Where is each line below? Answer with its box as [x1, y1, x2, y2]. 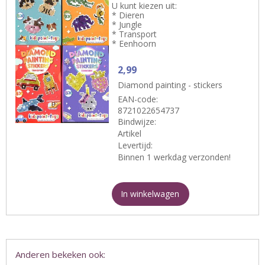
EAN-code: [118, 93, 159, 105]
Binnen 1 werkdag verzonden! [118, 151, 231, 163]
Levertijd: [118, 140, 153, 151]
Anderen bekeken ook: [15, 248, 105, 261]
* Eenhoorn [112, 38, 157, 50]
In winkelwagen [121, 188, 180, 200]
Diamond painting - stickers [118, 79, 223, 91]
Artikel [118, 128, 142, 140]
